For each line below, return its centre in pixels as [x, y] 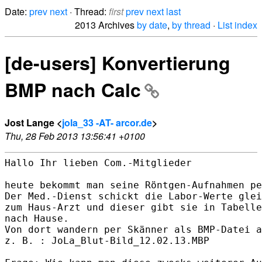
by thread [191, 25]
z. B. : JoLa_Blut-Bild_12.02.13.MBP [107, 240]
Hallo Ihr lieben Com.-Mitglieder [98, 163]
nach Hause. [37, 218]
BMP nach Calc [73, 90]
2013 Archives [106, 25]
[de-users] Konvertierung [118, 63]
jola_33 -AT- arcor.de [107, 122]
